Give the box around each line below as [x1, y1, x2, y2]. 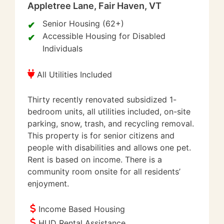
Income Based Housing [38, 204, 125, 214]
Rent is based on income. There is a [27, 154, 162, 164]
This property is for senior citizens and [27, 130, 174, 140]
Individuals [42, 43, 82, 53]
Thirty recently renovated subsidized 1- [27, 94, 176, 104]
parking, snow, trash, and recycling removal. [27, 118, 194, 128]
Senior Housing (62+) [42, 18, 124, 28]
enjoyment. [27, 178, 69, 188]
